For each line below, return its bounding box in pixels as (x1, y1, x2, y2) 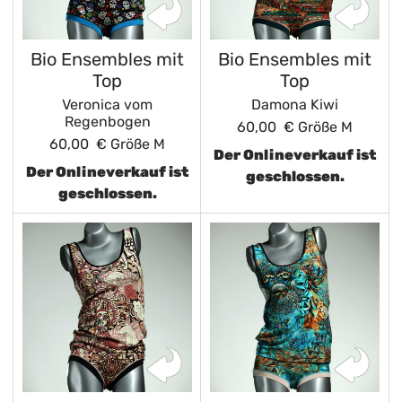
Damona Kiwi (251, 96, 338, 113)
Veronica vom (62, 96, 153, 113)
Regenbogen (64, 113, 151, 130)
